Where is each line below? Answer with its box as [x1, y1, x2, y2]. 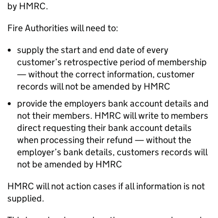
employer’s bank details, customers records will [17, 146, 207, 158]
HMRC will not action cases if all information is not [7, 181, 205, 192]
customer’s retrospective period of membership [17, 56, 207, 68]
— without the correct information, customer [17, 69, 195, 80]
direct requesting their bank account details [17, 122, 192, 133]
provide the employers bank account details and [17, 98, 209, 109]
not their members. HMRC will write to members [17, 110, 208, 121]
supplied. [7, 193, 44, 204]
